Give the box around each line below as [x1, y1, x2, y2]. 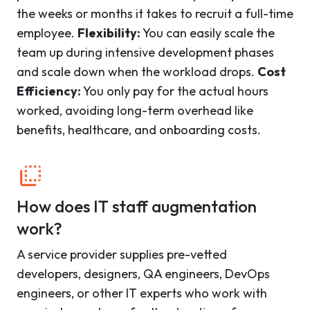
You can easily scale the [140, 25, 275, 42]
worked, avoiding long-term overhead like [17, 102, 253, 119]
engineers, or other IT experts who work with [17, 285, 267, 302]
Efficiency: [17, 83, 81, 100]
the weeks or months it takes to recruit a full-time [17, 6, 293, 22]
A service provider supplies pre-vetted [17, 246, 227, 263]
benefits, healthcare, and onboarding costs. [17, 122, 261, 138]
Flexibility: [77, 25, 140, 42]
